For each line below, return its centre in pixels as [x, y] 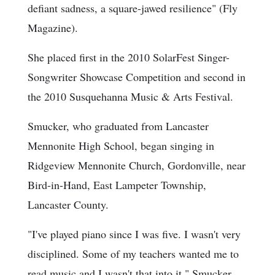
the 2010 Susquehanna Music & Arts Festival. [130, 97]
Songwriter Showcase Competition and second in [137, 77]
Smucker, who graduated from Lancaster [118, 126]
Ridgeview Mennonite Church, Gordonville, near [137, 165]
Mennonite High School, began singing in [121, 146]
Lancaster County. [68, 205]
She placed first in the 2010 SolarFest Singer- [129, 57]
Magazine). [53, 28]
